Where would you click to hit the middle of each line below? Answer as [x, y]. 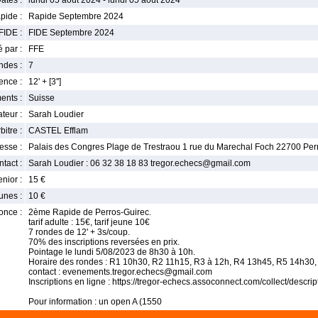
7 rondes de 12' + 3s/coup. [79, 232]
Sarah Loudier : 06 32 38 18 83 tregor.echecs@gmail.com [139, 163]
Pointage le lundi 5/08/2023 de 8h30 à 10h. [112, 252]
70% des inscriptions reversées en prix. [104, 242]
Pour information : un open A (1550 [95, 302]
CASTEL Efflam [58, 131]
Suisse [42, 98]
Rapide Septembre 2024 [76, 16]
